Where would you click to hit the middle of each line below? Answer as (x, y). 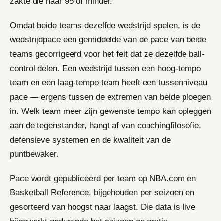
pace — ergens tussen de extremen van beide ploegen (110, 97)
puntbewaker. (34, 154)
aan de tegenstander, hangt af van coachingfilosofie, (106, 125)
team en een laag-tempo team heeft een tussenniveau (109, 82)
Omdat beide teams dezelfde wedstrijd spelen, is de (105, 25)
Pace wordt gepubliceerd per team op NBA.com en (103, 178)
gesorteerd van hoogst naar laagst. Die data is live (103, 207)
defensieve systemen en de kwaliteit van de (90, 140)
